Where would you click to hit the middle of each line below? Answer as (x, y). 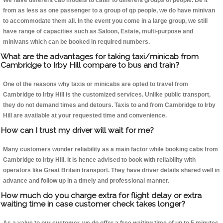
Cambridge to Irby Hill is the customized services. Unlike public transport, (107, 95)
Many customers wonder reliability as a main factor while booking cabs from (111, 150)
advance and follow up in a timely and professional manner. (86, 181)
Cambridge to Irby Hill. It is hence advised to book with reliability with (99, 160)
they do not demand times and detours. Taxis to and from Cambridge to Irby (109, 105)
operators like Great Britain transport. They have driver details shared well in (111, 170)
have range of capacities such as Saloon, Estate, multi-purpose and (98, 32)
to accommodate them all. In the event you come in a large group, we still (105, 21)
